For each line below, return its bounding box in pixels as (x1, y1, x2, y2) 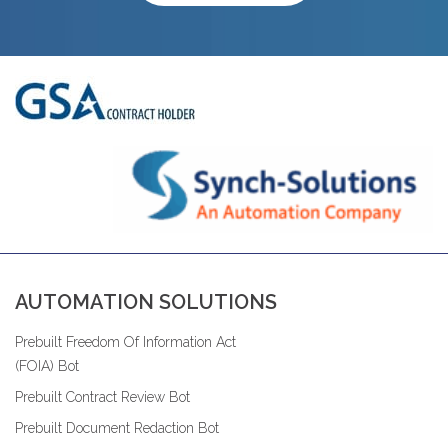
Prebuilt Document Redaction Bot (15, 420, 219, 437)
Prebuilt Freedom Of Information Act (15, 334, 236, 351)
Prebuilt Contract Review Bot (15, 389, 190, 406)
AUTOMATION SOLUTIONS (15, 290, 277, 315)
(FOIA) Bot (15, 358, 79, 375)
